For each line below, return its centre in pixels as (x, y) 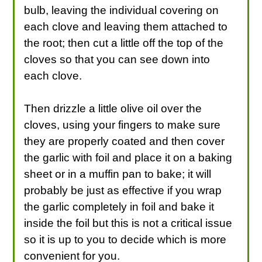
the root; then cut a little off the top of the (124, 43)
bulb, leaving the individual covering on (122, 10)
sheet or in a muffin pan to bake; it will (118, 174)
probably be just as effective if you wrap (123, 190)
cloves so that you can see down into (117, 59)
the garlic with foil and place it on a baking (128, 157)
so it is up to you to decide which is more (125, 239)
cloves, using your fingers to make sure (123, 125)
